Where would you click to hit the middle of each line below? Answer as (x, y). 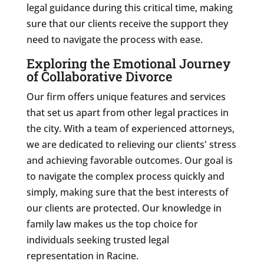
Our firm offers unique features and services (126, 96)
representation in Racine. (82, 255)
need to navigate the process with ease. (114, 39)
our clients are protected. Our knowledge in (124, 208)
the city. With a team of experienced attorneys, (130, 128)
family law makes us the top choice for (112, 224)
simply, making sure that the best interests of (127, 192)
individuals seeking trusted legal (98, 240)
